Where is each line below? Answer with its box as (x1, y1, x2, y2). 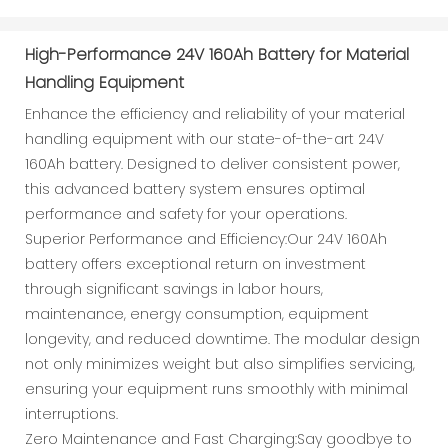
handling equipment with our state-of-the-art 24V (25, 128, 384, 149)
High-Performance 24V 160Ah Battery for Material (25, 42, 409, 66)
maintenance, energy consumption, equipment (25, 303, 369, 324)
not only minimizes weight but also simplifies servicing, (25, 353, 415, 374)
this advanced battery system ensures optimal (25, 178, 365, 199)
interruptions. (25, 403, 118, 424)
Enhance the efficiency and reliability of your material (25, 103, 405, 124)
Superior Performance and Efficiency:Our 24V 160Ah (25, 228, 387, 249)
